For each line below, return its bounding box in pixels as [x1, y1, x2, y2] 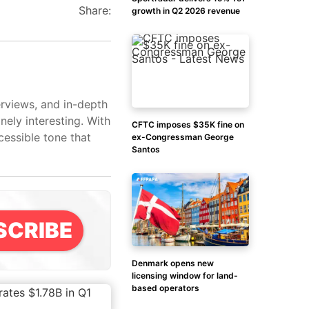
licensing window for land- [132, 270, 238, 281]
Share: [79, 3, 111, 18]
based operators [132, 283, 199, 293]
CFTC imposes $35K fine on [132, 119, 244, 130]
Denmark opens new [132, 258, 214, 268]
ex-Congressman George [132, 132, 234, 142]
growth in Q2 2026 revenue [132, 6, 240, 16]
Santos [132, 144, 160, 154]
